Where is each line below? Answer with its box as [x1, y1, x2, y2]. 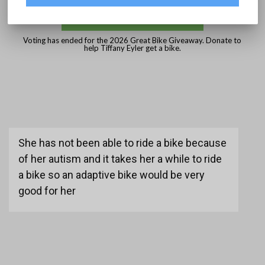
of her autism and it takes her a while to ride [18, 153, 222, 166]
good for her [18, 185, 80, 198]
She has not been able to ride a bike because [18, 137, 227, 150]
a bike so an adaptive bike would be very [18, 169, 205, 182]
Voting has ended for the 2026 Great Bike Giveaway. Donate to [23, 35, 242, 46]
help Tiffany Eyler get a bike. [83, 43, 181, 53]
